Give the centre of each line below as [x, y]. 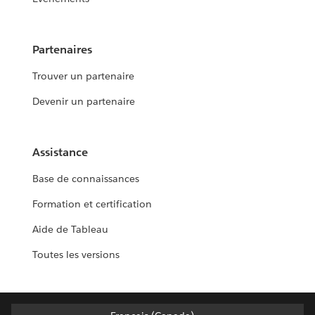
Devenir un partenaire [84, 102]
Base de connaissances [86, 179]
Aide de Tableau [71, 230]
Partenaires [63, 50]
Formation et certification [92, 204]
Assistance [60, 153]
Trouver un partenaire [84, 76]
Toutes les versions [76, 255]
